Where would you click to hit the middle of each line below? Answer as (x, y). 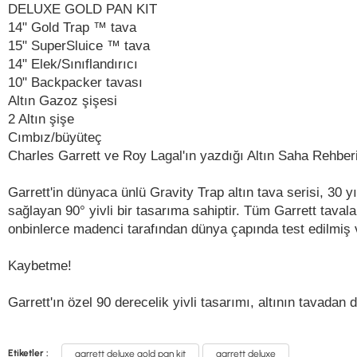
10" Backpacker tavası (75, 82)
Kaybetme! (40, 266)
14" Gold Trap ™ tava (72, 27)
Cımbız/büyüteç (55, 137)
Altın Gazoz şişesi (63, 101)
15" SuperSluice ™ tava (79, 46)
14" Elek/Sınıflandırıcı (73, 64)
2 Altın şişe (41, 119)
